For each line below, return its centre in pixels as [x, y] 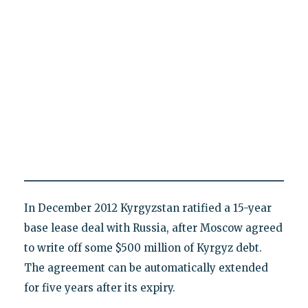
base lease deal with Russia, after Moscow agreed [153, 228]
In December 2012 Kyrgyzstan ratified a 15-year [147, 208]
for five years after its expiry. [99, 288]
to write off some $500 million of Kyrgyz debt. [143, 248]
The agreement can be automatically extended [146, 268]
